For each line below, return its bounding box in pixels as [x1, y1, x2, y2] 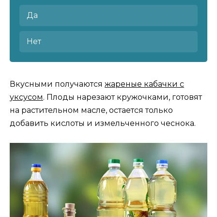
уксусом [10, 93, 43, 102]
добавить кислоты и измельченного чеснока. [10, 119, 196, 128]
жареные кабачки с [105, 79, 184, 89]
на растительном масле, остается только [10, 106, 173, 115]
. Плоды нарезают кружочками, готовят [43, 93, 202, 102]
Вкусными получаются [10, 79, 105, 89]
